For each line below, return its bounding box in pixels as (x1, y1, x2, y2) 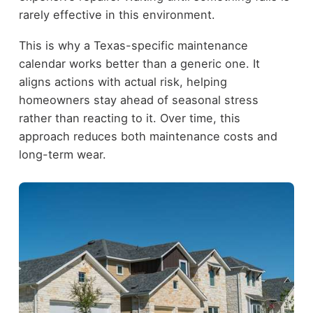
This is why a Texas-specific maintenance (18, 38, 248, 53)
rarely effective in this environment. (18, 7, 215, 22)
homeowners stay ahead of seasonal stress (18, 93, 259, 108)
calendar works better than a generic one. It (18, 57, 260, 71)
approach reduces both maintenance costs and (18, 129, 277, 144)
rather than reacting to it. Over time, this (18, 111, 240, 126)
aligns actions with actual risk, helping (18, 75, 227, 89)
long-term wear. (18, 147, 106, 162)
